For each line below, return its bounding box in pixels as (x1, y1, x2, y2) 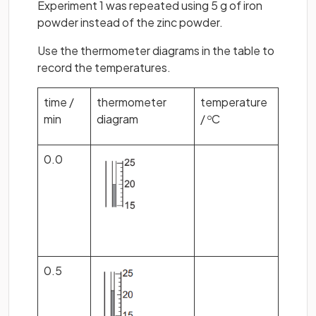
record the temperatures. (37, 60, 171, 75)
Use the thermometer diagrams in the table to (37, 43, 274, 59)
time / (44, 95, 74, 110)
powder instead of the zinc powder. (37, 15, 223, 30)
